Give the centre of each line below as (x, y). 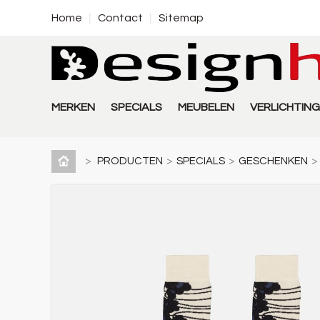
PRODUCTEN (130, 161)
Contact (120, 18)
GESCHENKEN (273, 161)
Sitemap (181, 18)
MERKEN (73, 107)
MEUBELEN (206, 107)
